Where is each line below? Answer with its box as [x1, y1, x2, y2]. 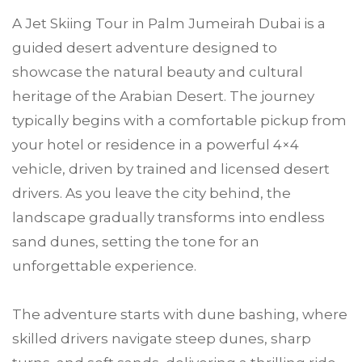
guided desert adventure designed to [12, 40, 277, 56]
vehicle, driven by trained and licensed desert [12, 161, 330, 177]
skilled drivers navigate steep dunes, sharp [12, 330, 311, 347]
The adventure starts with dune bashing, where [12, 306, 347, 322]
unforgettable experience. [12, 258, 196, 274]
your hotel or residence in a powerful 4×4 [12, 137, 299, 153]
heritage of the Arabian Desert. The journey [12, 88, 314, 104]
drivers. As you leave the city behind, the [12, 185, 291, 201]
